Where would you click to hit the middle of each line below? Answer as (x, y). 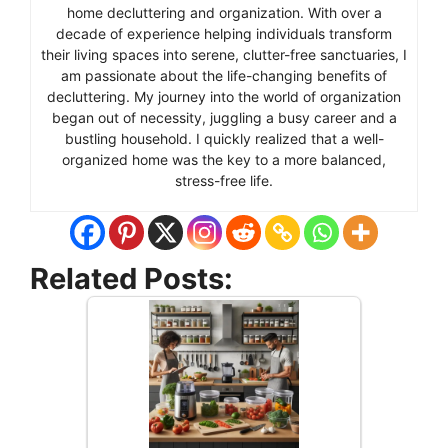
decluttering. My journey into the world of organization (224, 96)
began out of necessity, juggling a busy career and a (224, 117)
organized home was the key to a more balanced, (224, 159)
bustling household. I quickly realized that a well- (224, 138)
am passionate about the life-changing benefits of (224, 75)
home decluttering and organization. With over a (224, 12)
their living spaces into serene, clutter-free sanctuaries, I (224, 54)
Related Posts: (131, 278)
